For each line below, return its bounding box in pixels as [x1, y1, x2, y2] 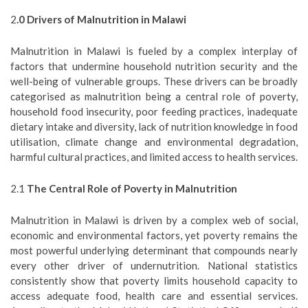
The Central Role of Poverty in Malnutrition [27, 182, 237, 195]
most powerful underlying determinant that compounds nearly [10, 244, 298, 256]
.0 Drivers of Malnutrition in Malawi [16, 13, 186, 25]
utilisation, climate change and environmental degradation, [10, 135, 298, 148]
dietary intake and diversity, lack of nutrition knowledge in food [10, 120, 298, 133]
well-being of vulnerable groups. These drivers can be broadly [10, 75, 298, 87]
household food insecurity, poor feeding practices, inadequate [10, 105, 298, 118]
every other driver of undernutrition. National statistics [10, 259, 298, 272]
